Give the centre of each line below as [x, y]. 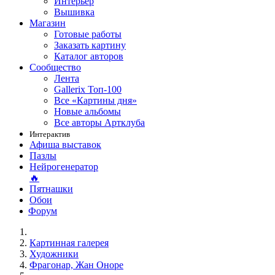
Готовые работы [88, 34]
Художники [54, 254]
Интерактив [50, 134]
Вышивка [74, 12]
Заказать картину [90, 45]
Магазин [48, 23]
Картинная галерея [69, 243]
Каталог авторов [89, 56]
